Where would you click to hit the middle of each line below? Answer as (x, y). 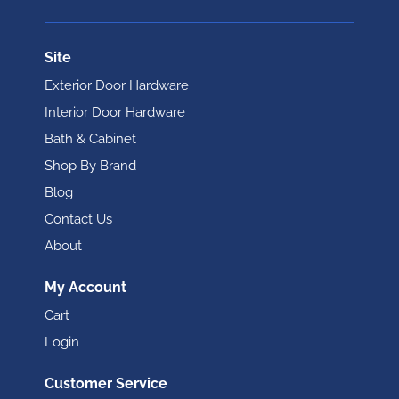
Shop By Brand (90, 166)
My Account (85, 287)
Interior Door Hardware (115, 112)
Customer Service (106, 383)
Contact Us (78, 219)
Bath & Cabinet (90, 139)
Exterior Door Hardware (117, 85)
